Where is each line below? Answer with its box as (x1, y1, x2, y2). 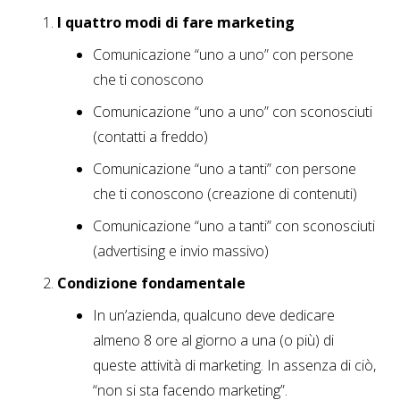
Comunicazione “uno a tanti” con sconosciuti (93, 216, 375, 237)
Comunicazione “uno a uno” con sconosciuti (93, 102, 372, 122)
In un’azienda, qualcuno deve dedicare (93, 305, 335, 326)
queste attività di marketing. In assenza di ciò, (93, 355, 376, 376)
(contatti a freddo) (93, 127, 208, 147)
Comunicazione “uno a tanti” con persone (93, 159, 356, 179)
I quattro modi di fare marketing (57, 12, 295, 33)
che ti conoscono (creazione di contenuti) (93, 184, 357, 204)
